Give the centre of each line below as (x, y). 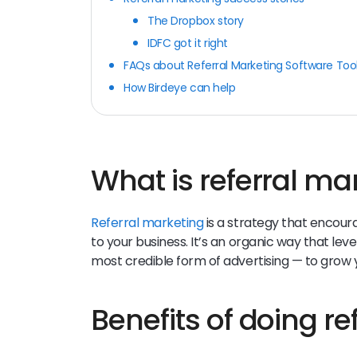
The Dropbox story (196, 20)
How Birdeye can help (180, 87)
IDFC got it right (188, 43)
